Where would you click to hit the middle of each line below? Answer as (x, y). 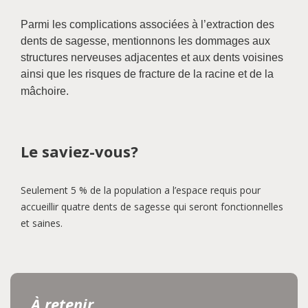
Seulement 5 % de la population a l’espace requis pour (141, 190)
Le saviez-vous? (79, 151)
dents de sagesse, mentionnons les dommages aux (145, 41)
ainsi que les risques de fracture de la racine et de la (147, 74)
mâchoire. (45, 91)
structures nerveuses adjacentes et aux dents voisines (152, 57)
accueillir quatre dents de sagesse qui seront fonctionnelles (152, 207)
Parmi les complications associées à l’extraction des (147, 24)
